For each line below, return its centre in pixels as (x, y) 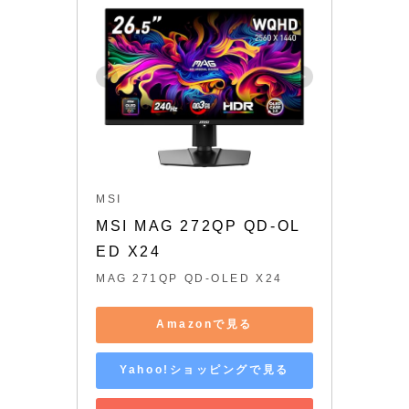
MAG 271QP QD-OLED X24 (189, 278)
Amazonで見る (204, 325)
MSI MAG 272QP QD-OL (199, 225)
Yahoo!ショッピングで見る (204, 370)
